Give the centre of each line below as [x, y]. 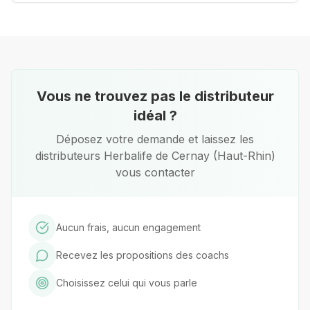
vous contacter [155, 172]
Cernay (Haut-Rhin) [223, 156]
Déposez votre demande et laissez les [155, 139]
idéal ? [155, 116]
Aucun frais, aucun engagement [128, 227]
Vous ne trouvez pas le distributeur [155, 96]
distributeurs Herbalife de [103, 156]
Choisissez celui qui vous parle [127, 283]
